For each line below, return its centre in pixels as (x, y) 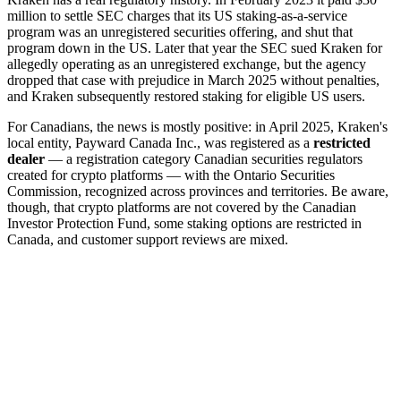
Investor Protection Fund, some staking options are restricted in (184, 223)
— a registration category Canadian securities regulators (204, 158)
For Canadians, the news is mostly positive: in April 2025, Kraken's (197, 126)
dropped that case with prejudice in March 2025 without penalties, (193, 80)
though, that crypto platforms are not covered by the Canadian (182, 207)
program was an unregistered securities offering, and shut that (180, 31)
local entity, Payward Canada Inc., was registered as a (160, 142)
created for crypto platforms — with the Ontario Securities (171, 175)
